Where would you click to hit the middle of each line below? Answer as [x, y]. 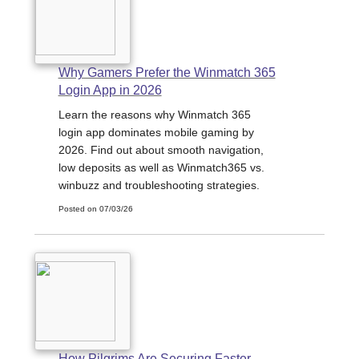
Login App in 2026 [110, 91]
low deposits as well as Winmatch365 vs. [161, 168]
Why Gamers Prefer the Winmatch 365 [167, 73]
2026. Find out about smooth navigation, [161, 150]
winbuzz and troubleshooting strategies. [159, 186]
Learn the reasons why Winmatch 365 [154, 115]
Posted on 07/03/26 [95, 209]
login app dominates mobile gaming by [156, 133]
